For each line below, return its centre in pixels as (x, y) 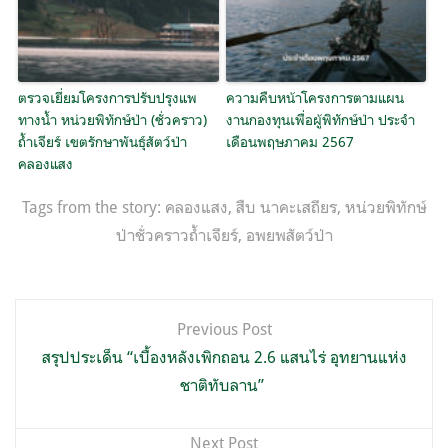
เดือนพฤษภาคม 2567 (289, 141)
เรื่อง (43, 358)
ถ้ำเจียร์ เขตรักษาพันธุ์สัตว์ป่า (103, 141)
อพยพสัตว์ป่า (289, 235)
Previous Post (224, 329)
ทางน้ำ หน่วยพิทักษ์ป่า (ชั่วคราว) (113, 119)
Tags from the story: (93, 207)
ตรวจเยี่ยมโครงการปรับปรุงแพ (108, 97)
